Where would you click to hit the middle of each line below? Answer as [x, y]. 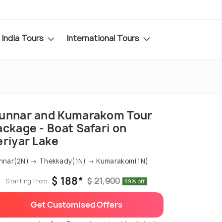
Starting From [27, 181]
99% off [135, 181]
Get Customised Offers [76, 205]
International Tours [104, 38]
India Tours [24, 38]
